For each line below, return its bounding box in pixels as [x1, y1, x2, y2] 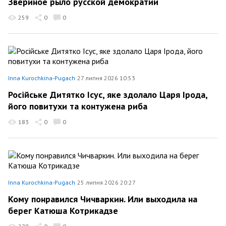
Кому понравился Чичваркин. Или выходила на [8, 193, 197, 205]
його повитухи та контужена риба [8, 100, 147, 112]
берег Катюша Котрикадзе [8, 205, 118, 216]
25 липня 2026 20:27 [77, 179, 136, 186]
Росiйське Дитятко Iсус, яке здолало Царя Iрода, [8, 88, 207, 100]
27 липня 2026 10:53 [77, 74, 135, 82]
